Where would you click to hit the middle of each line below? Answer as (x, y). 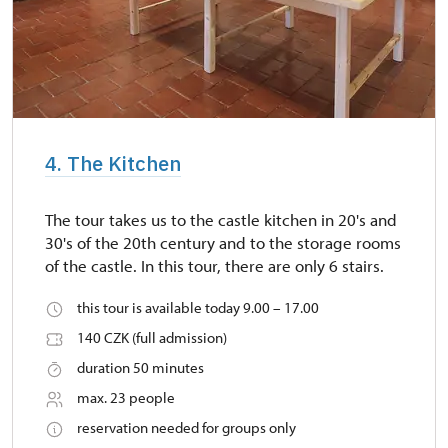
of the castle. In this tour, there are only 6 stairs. (214, 266)
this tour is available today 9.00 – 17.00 (198, 308)
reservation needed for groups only (186, 428)
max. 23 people (126, 398)
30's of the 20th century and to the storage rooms (223, 243)
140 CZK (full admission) (152, 338)
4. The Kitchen (113, 164)
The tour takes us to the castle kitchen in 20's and (221, 220)
